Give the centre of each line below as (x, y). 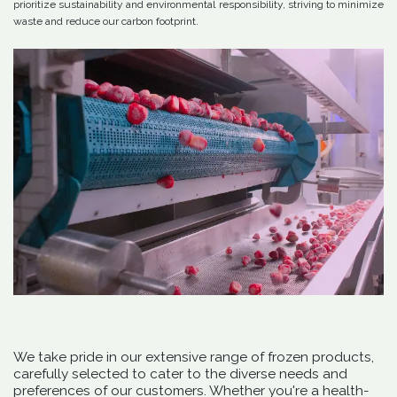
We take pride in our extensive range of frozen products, (194, 358)
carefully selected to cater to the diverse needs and (180, 374)
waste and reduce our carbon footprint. (106, 21)
